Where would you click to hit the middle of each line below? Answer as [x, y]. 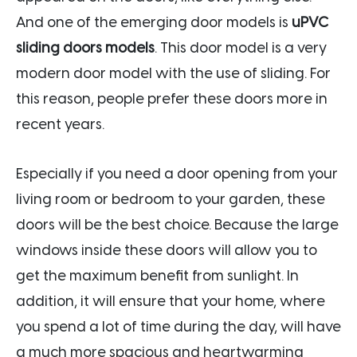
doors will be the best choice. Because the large [177, 224]
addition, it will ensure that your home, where [171, 301]
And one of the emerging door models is [154, 22]
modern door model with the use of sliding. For [173, 73]
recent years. [62, 124]
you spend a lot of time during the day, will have [178, 326]
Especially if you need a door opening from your [177, 173]
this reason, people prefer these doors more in [172, 98]
